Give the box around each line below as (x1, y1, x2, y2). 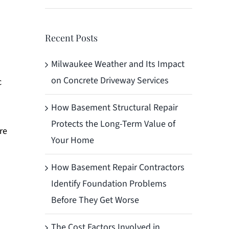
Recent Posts (45, 31, 98, 44)
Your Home (51, 133, 94, 147)
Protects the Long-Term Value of (51, 117, 175, 130)
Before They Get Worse (51, 193, 139, 207)
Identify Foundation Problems (51, 177, 167, 190)
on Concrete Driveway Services (51, 74, 169, 87)
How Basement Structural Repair (51, 101, 178, 114)
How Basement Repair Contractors (51, 161, 185, 174)
